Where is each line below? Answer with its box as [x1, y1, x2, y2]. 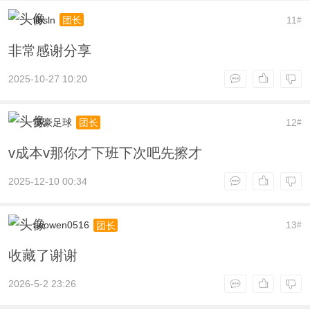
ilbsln [33, 15, 55, 26]
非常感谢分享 [8, 42, 91, 58]
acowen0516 [33, 219, 89, 231]
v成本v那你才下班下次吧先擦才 [8, 145, 202, 161]
